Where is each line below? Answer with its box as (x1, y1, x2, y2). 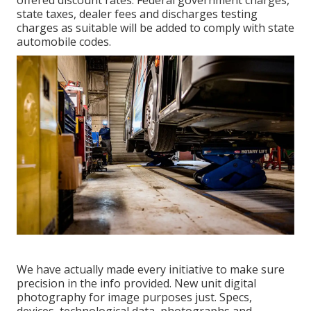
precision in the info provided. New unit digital (17, 276, 256, 292)
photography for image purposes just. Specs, (17, 289, 252, 305)
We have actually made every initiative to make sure (17, 262, 285, 278)
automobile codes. (17, 34, 111, 50)
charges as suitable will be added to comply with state (17, 20, 294, 36)
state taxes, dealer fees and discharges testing (17, 6, 258, 22)
